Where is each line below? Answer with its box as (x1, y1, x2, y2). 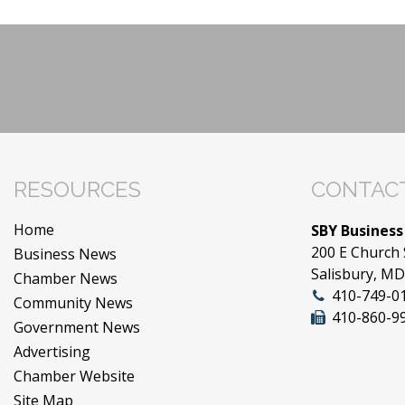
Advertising (14, 342, 90, 363)
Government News (14, 317, 140, 338)
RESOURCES (14, 176, 141, 203)
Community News (14, 293, 133, 314)
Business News (14, 244, 117, 265)
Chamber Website (14, 366, 135, 387)
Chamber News (14, 268, 118, 289)
